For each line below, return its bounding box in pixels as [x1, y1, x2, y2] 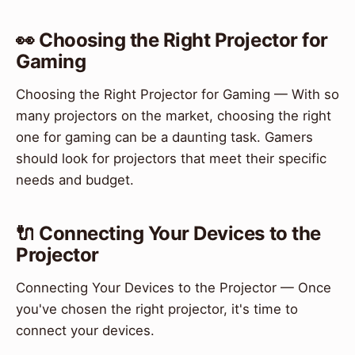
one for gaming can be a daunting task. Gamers [16, 128, 313, 145]
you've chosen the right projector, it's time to [16, 300, 298, 317]
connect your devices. [16, 322, 155, 338]
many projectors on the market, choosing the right [16, 107, 331, 124]
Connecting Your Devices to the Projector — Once [16, 279, 331, 296]
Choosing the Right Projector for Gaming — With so [16, 86, 339, 102]
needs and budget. [16, 171, 134, 188]
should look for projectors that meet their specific [16, 150, 326, 166]
